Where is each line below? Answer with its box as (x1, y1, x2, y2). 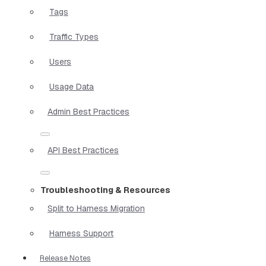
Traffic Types (49, 31, 99, 42)
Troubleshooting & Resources (40, 184, 170, 195)
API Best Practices (47, 144, 119, 156)
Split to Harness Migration (47, 202, 145, 214)
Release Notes (40, 252, 91, 263)
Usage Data (49, 81, 94, 92)
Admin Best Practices (47, 106, 129, 117)
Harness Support (49, 227, 113, 239)
